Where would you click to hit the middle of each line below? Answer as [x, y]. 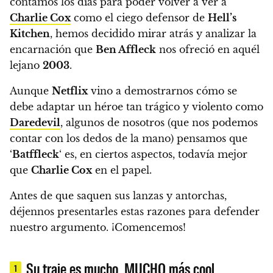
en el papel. [122, 170]
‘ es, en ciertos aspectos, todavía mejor [153, 154]
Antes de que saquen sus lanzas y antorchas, [118, 196]
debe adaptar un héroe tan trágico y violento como [136, 107]
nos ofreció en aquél [208, 50]
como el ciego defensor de [139, 18]
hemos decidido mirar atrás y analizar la [154, 34]
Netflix [70, 91]
